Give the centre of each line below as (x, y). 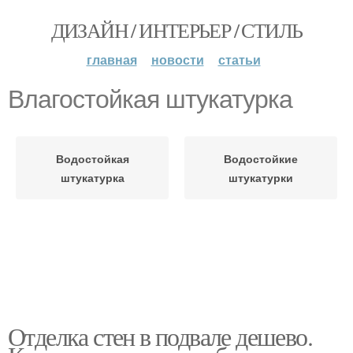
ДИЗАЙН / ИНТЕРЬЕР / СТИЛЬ (176, 30)
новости (177, 59)
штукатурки (261, 177)
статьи (239, 59)
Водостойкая (92, 158)
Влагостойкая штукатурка (150, 99)
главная (111, 59)
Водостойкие (261, 158)
